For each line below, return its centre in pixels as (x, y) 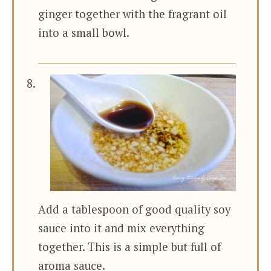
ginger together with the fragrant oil (132, 14)
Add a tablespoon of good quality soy (134, 209)
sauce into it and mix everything (121, 228)
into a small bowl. (84, 33)
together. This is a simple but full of (129, 247)
